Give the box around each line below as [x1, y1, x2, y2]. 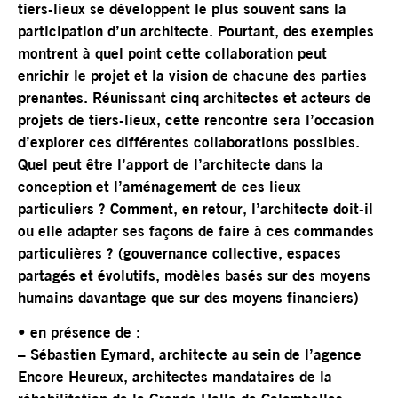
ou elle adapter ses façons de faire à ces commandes [18, 224, 374, 240]
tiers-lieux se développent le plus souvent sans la [18, 2, 346, 18]
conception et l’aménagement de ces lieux [18, 179, 301, 195]
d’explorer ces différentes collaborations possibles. [18, 135, 360, 151]
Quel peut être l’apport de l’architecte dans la [18, 157, 323, 173]
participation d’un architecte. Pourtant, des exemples [18, 24, 374, 40]
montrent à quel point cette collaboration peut [18, 46, 327, 62]
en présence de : [30, 326, 140, 342]
